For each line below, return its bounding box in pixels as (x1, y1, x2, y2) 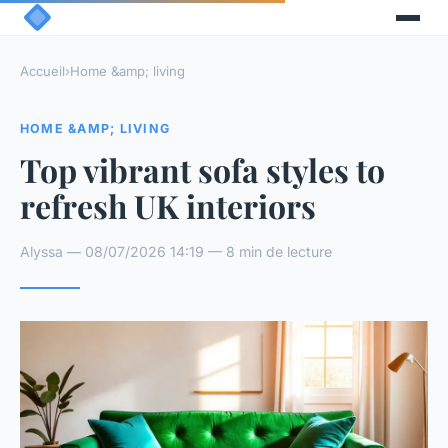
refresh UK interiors (20, 183, 316, 227)
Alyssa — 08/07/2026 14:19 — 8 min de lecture (20, 242, 332, 260)
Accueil (20, 63, 65, 80)
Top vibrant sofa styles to (20, 147, 385, 191)
